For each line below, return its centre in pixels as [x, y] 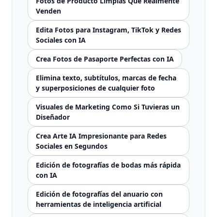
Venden [48, 11]
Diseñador [53, 117]
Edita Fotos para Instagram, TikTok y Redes [108, 30]
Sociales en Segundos [72, 146]
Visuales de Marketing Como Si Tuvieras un [108, 107]
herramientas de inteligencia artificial [99, 204]
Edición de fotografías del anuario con [99, 194]
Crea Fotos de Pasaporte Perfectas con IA [105, 59]
